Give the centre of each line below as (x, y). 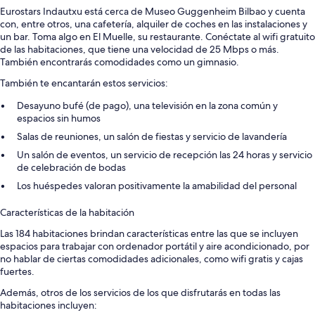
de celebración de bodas (71, 168)
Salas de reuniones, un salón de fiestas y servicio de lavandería (152, 137)
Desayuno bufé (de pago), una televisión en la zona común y (147, 106)
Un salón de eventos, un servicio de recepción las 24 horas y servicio (165, 155)
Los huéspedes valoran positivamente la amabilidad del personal (157, 186)
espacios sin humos (59, 118)
